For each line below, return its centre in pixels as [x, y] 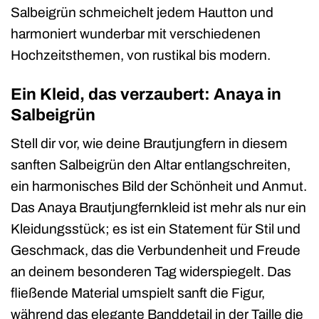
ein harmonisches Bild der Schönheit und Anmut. [159, 187]
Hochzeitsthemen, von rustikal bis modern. [141, 55]
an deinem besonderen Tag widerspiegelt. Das [151, 272]
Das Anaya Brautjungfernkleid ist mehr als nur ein [158, 208]
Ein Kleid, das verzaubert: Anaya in [146, 94]
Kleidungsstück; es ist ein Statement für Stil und [156, 229]
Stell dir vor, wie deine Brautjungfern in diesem [149, 144]
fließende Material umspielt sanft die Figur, [138, 293]
